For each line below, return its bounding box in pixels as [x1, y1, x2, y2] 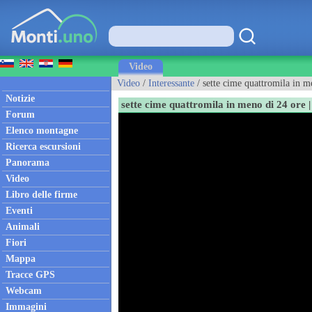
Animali [6, 221, 40, 232]
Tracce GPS [6, 270, 55, 280]
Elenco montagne [6, 125, 78, 136]
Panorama [6, 157, 49, 168]
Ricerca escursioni [6, 141, 81, 152]
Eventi [6, 205, 33, 216]
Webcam [6, 286, 42, 296]
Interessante [148, 78, 194, 88]
